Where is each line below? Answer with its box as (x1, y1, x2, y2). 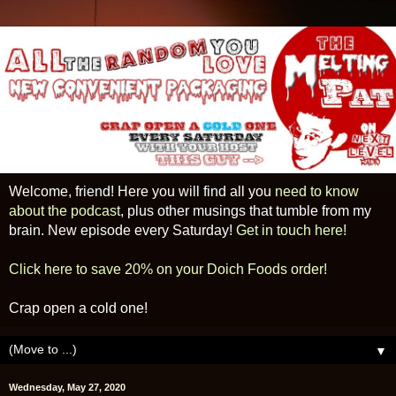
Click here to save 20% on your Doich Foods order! (9, 261, 327, 277)
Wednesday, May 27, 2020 (9, 381, 126, 392)
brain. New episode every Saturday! (9, 222, 236, 238)
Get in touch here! (236, 222, 346, 238)
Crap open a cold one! (9, 300, 148, 316)
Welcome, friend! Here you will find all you (9, 183, 275, 199)
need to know (275, 183, 359, 199)
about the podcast (9, 202, 120, 218)
